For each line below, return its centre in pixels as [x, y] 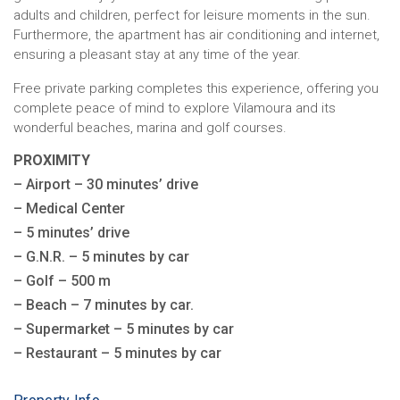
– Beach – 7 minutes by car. [104, 304]
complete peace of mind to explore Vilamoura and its [175, 108]
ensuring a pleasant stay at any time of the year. [157, 54]
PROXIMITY [52, 160]
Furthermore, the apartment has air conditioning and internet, [196, 34]
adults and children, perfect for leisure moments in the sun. [192, 15]
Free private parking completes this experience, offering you [196, 88]
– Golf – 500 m [62, 280]
